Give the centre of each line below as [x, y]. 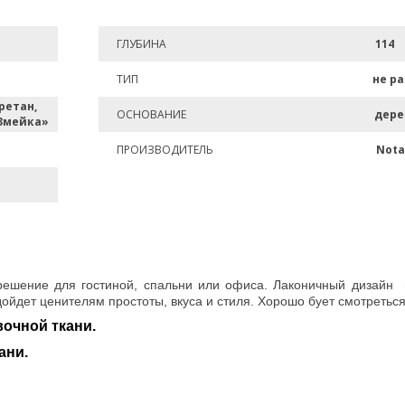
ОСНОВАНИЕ [151, 114]
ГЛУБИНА [141, 44]
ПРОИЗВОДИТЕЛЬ [165, 150]
